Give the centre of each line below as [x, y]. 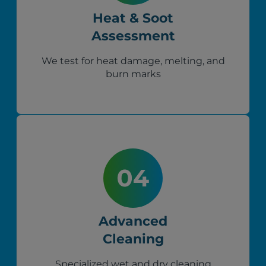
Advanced [133, 221]
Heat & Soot [133, 18]
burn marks [133, 74]
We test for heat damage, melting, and [133, 61]
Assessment [133, 36]
